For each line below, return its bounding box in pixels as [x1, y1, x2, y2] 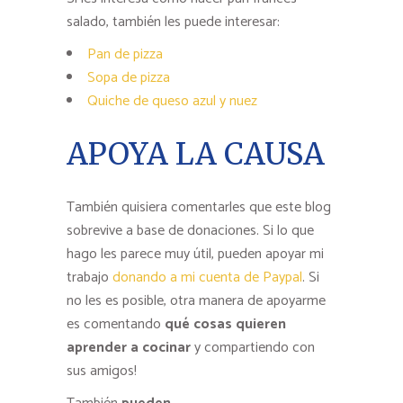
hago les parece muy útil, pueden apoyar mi [67, 242, 324, 267]
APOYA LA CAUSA [67, 136, 325, 174]
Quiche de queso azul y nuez [87, 89, 257, 114]
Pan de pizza [87, 42, 163, 67]
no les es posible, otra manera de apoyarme [67, 289, 326, 314]
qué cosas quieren [165, 312, 286, 337]
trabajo [67, 265, 112, 291]
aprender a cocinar [67, 336, 194, 361]
